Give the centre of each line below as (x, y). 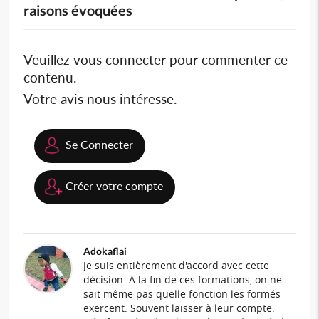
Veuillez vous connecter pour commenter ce (156, 59)
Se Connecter (100, 144)
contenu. (50, 77)
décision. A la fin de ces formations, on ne (183, 279)
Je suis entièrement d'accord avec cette (177, 265)
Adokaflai (105, 251)
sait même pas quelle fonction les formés (182, 293)
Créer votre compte (115, 185)
